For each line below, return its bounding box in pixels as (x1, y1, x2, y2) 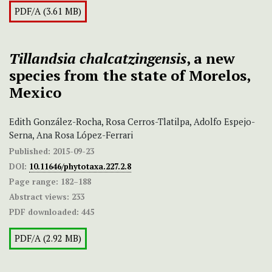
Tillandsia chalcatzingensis (9, 49, 186, 69)
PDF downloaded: (9, 206, 79, 218)
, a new (186, 49, 235, 69)
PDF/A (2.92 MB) (15, 233, 81, 245)
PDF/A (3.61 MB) (15, 5, 81, 18)
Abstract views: (9, 191, 69, 203)
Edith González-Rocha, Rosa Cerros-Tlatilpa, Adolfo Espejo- (9, 116, 255, 128)
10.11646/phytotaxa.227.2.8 (29, 161, 131, 172)
